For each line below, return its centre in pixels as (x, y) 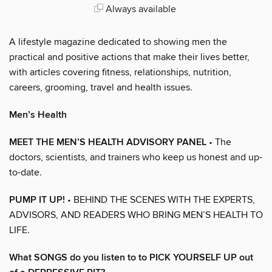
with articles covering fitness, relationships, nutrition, (120, 72)
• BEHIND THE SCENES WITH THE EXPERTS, (160, 199)
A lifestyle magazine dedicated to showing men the (118, 42)
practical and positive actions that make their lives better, (129, 57)
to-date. (25, 172)
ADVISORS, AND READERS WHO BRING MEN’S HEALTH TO (136, 215)
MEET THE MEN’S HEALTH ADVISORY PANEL (108, 142)
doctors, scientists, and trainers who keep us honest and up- (136, 157)
